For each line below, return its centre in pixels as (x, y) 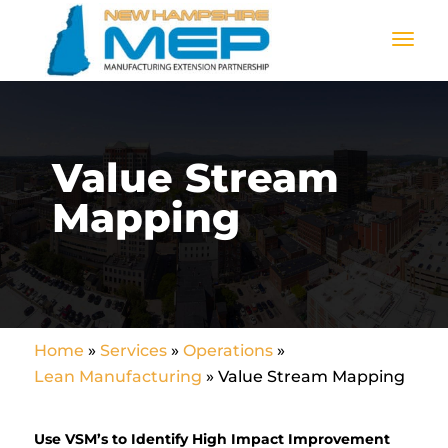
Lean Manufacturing (117, 376)
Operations (227, 350)
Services (133, 350)
